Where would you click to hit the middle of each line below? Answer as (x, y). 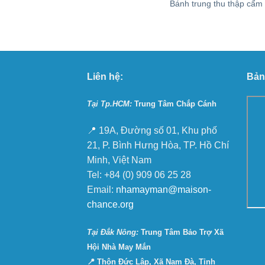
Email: (100, 190)
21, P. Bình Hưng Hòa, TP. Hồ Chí (158, 146)
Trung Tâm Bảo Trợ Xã (181, 232)
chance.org (110, 205)
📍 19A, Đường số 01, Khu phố (152, 131)
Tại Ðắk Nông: (113, 232)
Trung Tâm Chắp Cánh (174, 104)
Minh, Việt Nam (119, 160)
